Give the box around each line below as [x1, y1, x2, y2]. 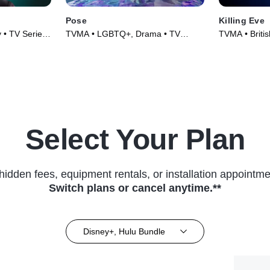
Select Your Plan [25, 124, 245, 156]
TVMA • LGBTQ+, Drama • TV [65, 29, 180, 39]
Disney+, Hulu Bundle [83, 226, 165, 236]
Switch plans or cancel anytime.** [49, 182, 221, 195]
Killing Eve [219, 16, 265, 26]
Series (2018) [65, 41, 118, 51]
